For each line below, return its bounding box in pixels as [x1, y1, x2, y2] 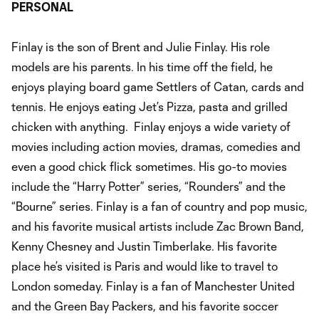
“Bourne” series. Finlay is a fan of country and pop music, [11, 199, 308, 214]
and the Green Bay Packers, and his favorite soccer [11, 299, 278, 313]
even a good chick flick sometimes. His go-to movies [11, 159, 287, 174]
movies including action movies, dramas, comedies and [11, 140, 300, 154]
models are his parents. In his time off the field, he [11, 60, 273, 74]
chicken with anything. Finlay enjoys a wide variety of [11, 120, 291, 134]
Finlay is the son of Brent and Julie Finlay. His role [11, 40, 270, 54]
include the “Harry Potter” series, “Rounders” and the [11, 179, 286, 194]
